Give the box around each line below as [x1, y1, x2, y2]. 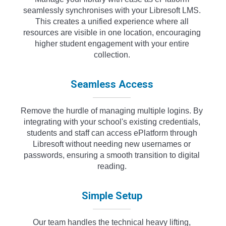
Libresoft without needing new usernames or [33, 139, 191, 148]
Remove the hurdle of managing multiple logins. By [21, 106, 203, 115]
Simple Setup [81, 189, 142, 202]
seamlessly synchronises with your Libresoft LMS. [23, 6, 201, 15]
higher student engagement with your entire [34, 39, 189, 48]
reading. [97, 161, 127, 171]
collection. [93, 50, 130, 59]
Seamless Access [70, 78, 153, 90]
